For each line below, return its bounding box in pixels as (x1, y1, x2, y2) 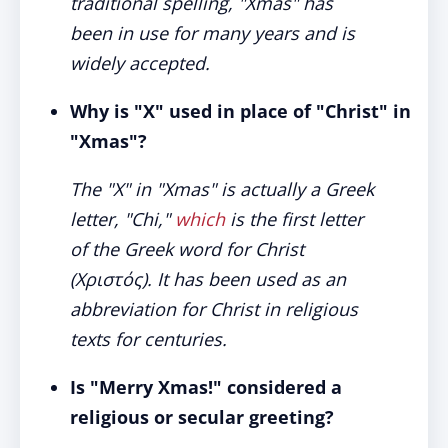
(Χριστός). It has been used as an (70, 267, 346, 291)
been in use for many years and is (70, 21, 355, 45)
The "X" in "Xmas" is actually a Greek (70, 177, 374, 201)
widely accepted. (70, 51, 210, 75)
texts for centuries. (70, 327, 227, 351)
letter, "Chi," (70, 207, 175, 231)
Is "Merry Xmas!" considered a (70, 375, 342, 399)
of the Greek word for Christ (70, 237, 304, 261)
